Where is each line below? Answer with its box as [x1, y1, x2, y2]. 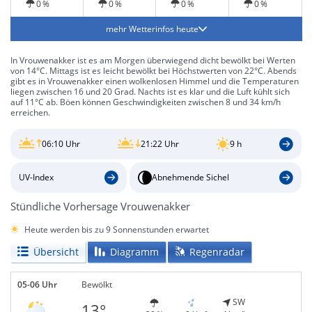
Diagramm [110, 244, 159, 258]
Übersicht [33, 244, 79, 258]
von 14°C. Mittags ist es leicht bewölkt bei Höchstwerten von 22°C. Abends [10, 65, 297, 77]
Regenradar [189, 244, 244, 258]
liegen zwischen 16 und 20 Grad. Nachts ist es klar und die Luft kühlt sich [10, 86, 290, 97]
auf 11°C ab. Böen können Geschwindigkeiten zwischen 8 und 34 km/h [10, 96, 281, 108]
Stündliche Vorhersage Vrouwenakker [10, 198, 190, 213]
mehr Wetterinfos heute [106, 23, 198, 35]
